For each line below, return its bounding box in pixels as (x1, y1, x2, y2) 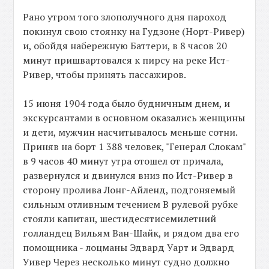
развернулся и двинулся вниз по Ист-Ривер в (23, 168, 234, 182)
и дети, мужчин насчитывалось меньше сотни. (23, 125, 238, 139)
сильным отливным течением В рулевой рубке (23, 197, 238, 211)
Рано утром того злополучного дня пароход (23, 10, 227, 23)
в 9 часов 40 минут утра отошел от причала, (23, 154, 224, 168)
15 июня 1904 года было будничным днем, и (23, 96, 231, 110)
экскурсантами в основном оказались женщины (23, 110, 246, 124)
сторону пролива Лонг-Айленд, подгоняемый (23, 183, 236, 196)
